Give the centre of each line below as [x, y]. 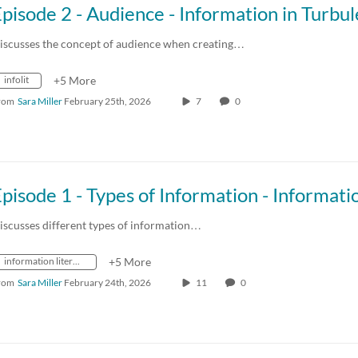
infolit [16, 79]
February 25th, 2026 [107, 101]
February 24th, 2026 [107, 282]
